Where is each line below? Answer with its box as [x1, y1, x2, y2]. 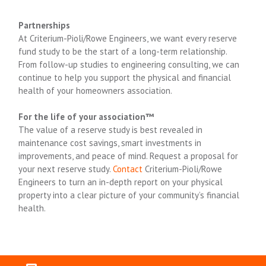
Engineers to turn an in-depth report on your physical [18, 176, 223, 188]
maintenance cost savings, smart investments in [18, 137, 202, 149]
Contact [113, 163, 143, 175]
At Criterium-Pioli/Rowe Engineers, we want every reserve [18, 32, 237, 44]
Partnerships [18, 19, 71, 31]
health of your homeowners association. [18, 84, 173, 96]
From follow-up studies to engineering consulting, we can [18, 58, 240, 70]
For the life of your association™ [18, 111, 154, 123]
